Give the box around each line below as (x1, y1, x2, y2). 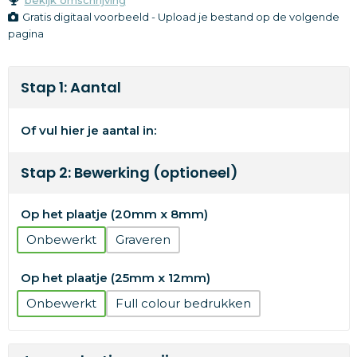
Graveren (115, 231, 171, 247)
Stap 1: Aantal (20, 76, 121, 97)
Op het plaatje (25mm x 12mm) (20, 269, 210, 285)
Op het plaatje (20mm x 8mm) (20, 206, 208, 222)
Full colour (115, 295, 180, 311)
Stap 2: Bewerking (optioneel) (20, 162, 238, 182)
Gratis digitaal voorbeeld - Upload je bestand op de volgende (22, 10, 339, 23)
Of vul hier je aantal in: (20, 122, 156, 138)
